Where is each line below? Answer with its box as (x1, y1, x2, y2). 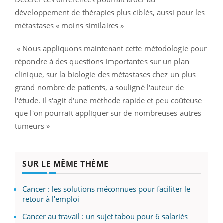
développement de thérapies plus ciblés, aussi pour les (15, 7, 205, 17)
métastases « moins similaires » (15, 20, 124, 30)
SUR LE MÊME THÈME (22, 158, 109, 169)
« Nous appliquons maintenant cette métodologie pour (15, 43, 207, 53)
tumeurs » (15, 120, 50, 131)
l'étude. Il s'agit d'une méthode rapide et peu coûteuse (15, 95, 202, 105)
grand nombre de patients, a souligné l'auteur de (15, 82, 184, 92)
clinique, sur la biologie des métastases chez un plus (15, 69, 196, 79)
